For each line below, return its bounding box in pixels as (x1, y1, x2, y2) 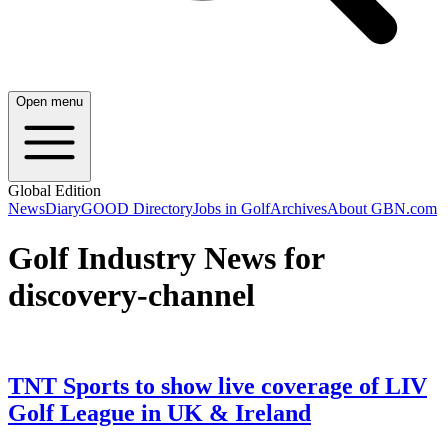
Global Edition (8, 182, 101, 200)
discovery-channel (8, 276, 255, 313)
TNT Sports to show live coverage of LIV (8, 373, 427, 400)
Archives (270, 200, 327, 218)
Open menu (16, 94, 83, 110)
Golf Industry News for (8, 239, 324, 276)
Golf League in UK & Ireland (8, 400, 311, 427)
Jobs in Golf (193, 200, 270, 218)
